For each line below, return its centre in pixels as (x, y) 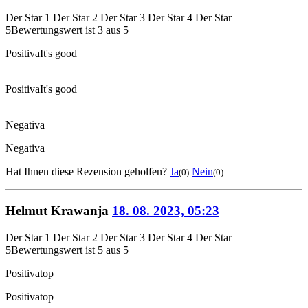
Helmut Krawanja (57, 211)
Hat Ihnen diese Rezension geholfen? (88, 172)
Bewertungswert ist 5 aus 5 (70, 250)
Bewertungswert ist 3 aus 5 (70, 30)
